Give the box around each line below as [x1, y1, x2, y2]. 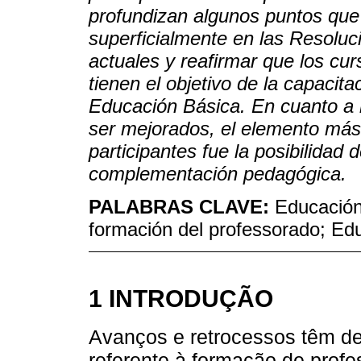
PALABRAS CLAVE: [89, 195, 275, 218]
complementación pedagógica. [89, 163, 346, 185]
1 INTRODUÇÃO [89, 284, 273, 312]
